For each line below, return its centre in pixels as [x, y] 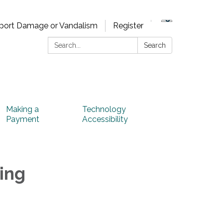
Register [128, 26]
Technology [104, 109]
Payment [23, 119]
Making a [23, 109]
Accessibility [105, 119]
